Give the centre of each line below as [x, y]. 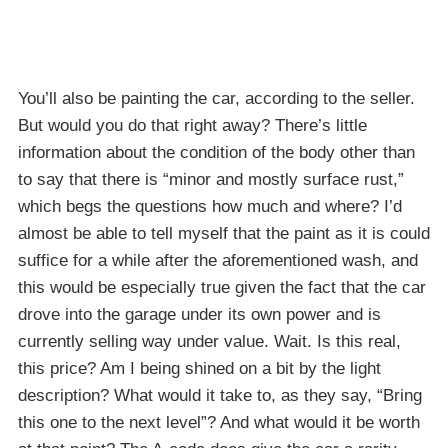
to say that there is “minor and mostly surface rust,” [211, 180]
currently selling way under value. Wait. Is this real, [209, 342]
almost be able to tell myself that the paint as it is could [224, 234]
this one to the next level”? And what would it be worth [219, 423]
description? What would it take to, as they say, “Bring [220, 396]
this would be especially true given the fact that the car [222, 288]
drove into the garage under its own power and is [199, 315]
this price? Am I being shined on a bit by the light [199, 369]
